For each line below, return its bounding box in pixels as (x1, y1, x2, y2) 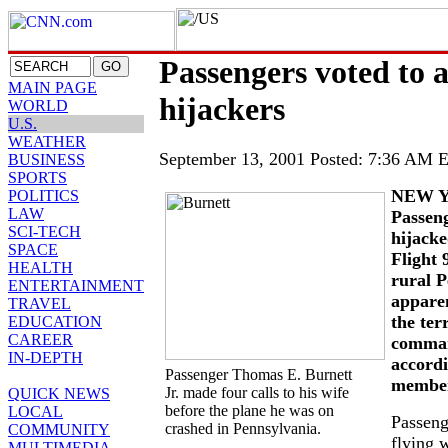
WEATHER (8, 133, 86, 150)
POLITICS (8, 187, 79, 204)
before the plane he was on (165, 402, 334, 420)
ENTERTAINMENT (8, 277, 144, 294)
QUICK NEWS (8, 385, 110, 402)
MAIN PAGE (8, 79, 97, 96)
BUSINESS (8, 151, 85, 168)
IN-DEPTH (8, 349, 83, 366)
